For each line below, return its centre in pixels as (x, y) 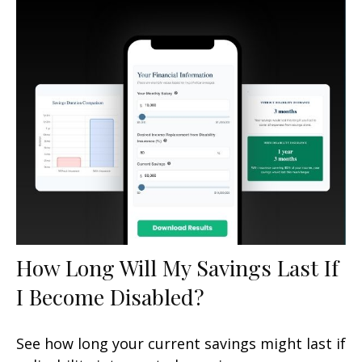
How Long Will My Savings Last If (177, 268)
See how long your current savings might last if (181, 344)
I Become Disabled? (110, 297)
